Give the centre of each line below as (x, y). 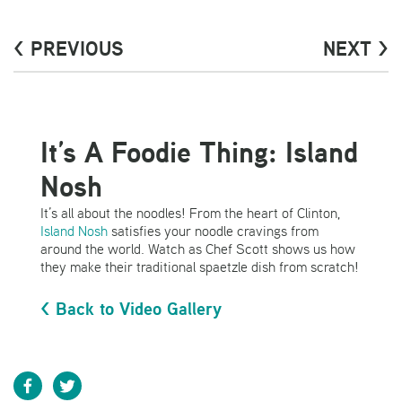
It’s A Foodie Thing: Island (199, 153)
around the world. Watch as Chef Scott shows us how (198, 249)
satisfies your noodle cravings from (213, 231)
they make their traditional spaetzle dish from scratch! (200, 267)
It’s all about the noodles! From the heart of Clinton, (190, 213)
